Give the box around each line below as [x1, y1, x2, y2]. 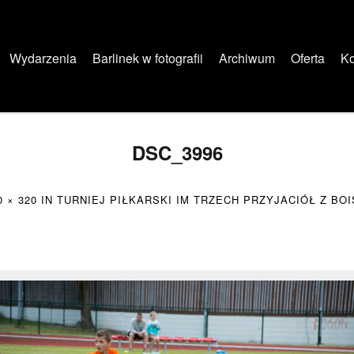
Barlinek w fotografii [92, 49, 203, 67]
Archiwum [219, 49, 275, 67]
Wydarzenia [9, 49, 77, 67]
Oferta [291, 49, 325, 67]
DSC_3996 [131, 139, 223, 166]
